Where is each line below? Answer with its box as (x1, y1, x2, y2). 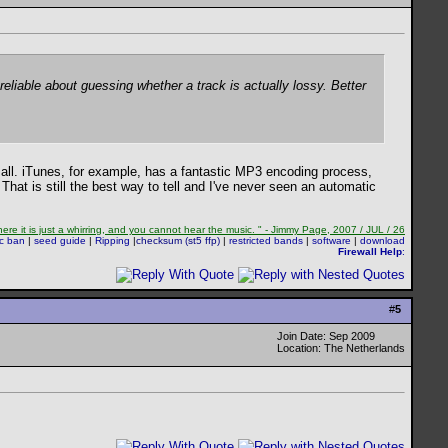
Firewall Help (338, 246, 402, 258)
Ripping (95, 235, 130, 247)
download (360, 235, 405, 247)
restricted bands (229, 235, 303, 247)
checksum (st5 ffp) (136, 235, 220, 247)
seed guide (34, 235, 89, 247)
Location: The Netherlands (277, 342, 405, 354)
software (312, 235, 351, 247)
